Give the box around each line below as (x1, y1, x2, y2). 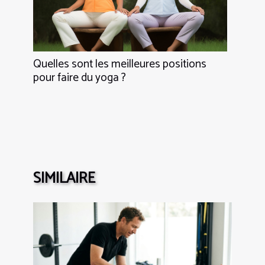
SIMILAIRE (33, 166, 95, 191)
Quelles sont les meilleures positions (33, 54, 206, 73)
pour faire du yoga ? (33, 68, 126, 87)
